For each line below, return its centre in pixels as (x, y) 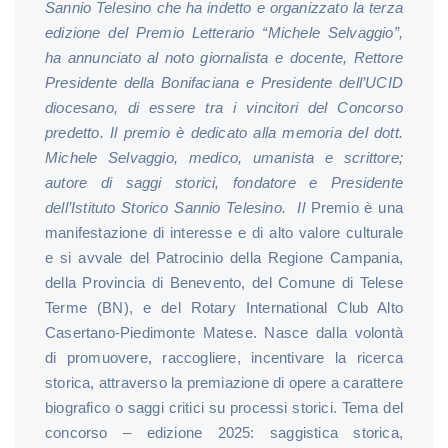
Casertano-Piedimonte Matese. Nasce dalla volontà (224, 333)
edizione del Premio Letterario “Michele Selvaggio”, (224, 33)
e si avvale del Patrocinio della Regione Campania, (224, 258)
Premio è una (356, 208)
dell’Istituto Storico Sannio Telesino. (166, 208)
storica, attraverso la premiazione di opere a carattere (224, 383)
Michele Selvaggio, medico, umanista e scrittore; (224, 158)
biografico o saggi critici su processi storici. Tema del (224, 408)
